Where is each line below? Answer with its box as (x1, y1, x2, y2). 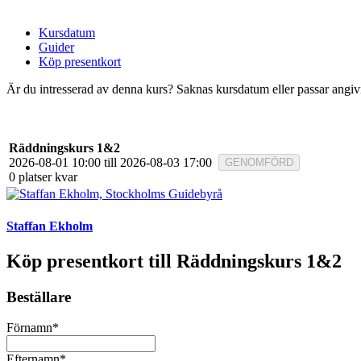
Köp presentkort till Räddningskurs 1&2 (6, 250, 342, 272)
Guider (39, 40, 74, 55)
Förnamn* (6, 321, 59, 335)
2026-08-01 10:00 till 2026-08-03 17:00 (9, 156, 212, 170)
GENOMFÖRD (225, 156, 293, 169)
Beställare (6, 288, 71, 305)
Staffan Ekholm (6, 218, 93, 233)
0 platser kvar (9, 170, 77, 185)
